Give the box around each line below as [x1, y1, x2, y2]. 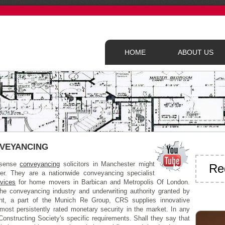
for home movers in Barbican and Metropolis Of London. [16, 178, 190, 186]
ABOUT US [177, 48, 213, 56]
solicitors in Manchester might [60, 160, 155, 168]
